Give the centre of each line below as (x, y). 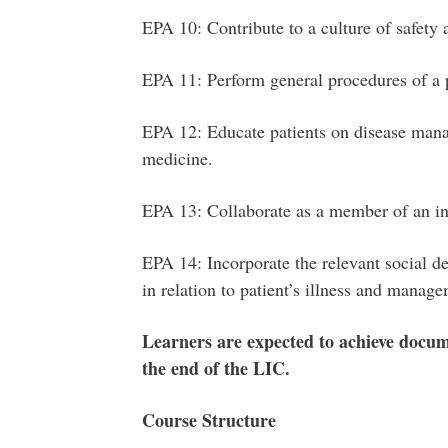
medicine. (177, 158)
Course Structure (208, 420)
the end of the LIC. (215, 368)
